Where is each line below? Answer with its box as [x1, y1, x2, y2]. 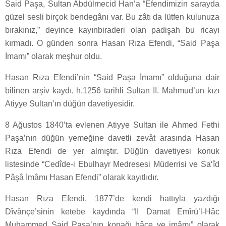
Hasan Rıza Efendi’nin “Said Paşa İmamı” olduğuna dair [5, 73, 219, 82]
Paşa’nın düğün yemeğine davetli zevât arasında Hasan [5, 134, 219, 143]
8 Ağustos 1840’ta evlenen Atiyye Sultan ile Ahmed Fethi [5, 121, 219, 130]
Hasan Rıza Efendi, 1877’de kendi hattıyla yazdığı [5, 194, 219, 203]
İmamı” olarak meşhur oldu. [5, 52, 102, 61]
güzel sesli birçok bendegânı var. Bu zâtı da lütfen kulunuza [5, 13, 219, 22]
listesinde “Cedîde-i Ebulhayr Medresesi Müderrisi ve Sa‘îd [5, 160, 219, 169]
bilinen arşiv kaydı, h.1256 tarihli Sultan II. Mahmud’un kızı [5, 86, 219, 95]
